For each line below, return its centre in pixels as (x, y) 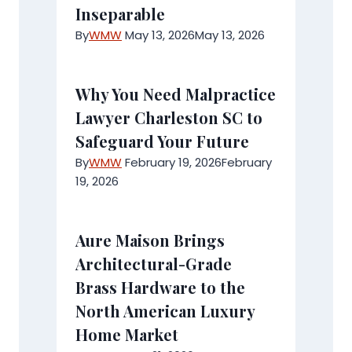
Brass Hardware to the (160, 287)
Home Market (127, 334)
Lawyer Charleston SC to (169, 117)
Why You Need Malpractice (176, 94)
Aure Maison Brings (150, 240)
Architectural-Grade (154, 264)
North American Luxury (165, 311)
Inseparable (120, 14)
